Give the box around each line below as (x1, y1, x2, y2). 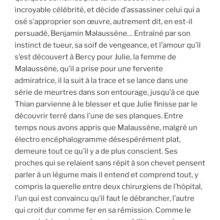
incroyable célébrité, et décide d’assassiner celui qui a (15, 5, 200, 14)
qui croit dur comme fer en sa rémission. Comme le (15, 205, 191, 215)
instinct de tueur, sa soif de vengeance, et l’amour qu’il (15, 40, 201, 50)
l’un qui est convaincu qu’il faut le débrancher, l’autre (15, 193, 194, 203)
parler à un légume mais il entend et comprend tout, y (15, 170, 198, 179)
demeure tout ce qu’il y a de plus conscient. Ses (15, 146, 178, 156)
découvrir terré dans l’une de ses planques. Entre (15, 111, 183, 120)
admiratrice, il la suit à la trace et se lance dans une (15, 76, 188, 85)
